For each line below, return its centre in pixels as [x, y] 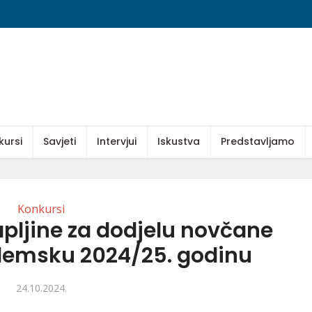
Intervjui [117, 141]
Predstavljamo [258, 141]
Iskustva [179, 141]
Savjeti [60, 141]
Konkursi [41, 209]
